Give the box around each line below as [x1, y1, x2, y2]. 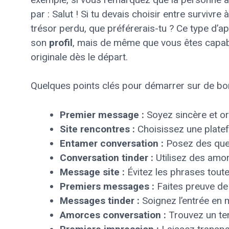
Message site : [60, 166, 125, 178]
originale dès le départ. [31, 51, 128, 63]
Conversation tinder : [60, 151, 153, 164]
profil [49, 36, 73, 49]
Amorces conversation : [60, 209, 166, 221]
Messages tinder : [60, 194, 140, 207]
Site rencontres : [60, 123, 135, 135]
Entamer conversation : [60, 137, 164, 149]
